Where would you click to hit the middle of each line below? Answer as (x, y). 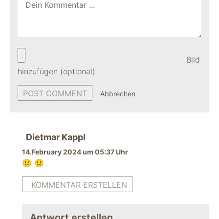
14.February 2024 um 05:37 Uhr (75, 152)
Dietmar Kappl (56, 137)
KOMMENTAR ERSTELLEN (79, 185)
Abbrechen (118, 94)
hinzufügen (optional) (56, 71)
